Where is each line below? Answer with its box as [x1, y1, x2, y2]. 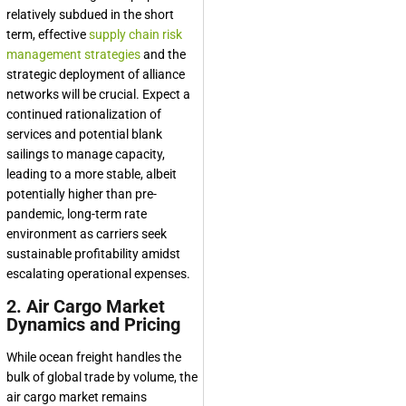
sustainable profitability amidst [6, 246, 180, 262]
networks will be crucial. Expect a [6, 87, 190, 102]
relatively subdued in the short [6, 7, 174, 23]
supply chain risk [89, 27, 182, 43]
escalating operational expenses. [6, 266, 190, 282]
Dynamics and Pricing [6, 314, 180, 336]
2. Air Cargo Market [6, 295, 165, 318]
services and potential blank [6, 127, 162, 142]
